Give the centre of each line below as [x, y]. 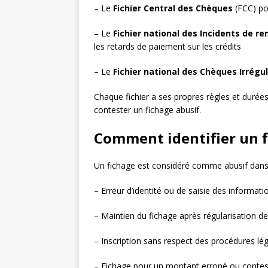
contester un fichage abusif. [147, 110]
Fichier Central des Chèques [173, 8]
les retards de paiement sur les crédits [167, 46]
